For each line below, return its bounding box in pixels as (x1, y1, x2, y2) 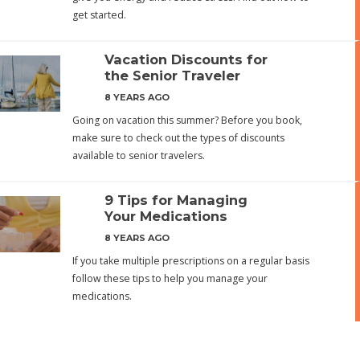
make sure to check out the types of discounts (72, 131, 284, 145)
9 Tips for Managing (104, 192, 247, 209)
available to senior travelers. (72, 149, 205, 163)
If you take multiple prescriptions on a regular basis (72, 254, 309, 268)
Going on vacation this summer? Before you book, (72, 113, 302, 128)
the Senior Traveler (104, 67, 240, 84)
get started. (72, 8, 126, 22)
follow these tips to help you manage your (72, 272, 268, 286)
